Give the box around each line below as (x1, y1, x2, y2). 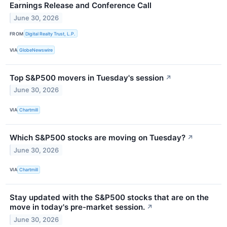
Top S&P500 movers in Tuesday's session (10, 72, 164, 83)
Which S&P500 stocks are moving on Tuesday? (10, 132, 185, 142)
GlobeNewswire (19, 47, 53, 53)
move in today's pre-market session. (10, 202, 145, 212)
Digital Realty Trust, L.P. (25, 30, 76, 36)
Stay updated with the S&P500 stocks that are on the (10, 192, 209, 202)
